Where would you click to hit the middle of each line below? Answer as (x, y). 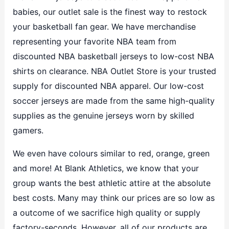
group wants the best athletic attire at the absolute (111, 183)
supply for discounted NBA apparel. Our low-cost (108, 86)
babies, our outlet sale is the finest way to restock (110, 12)
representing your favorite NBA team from (94, 41)
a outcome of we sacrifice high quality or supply (106, 212)
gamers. (28, 130)
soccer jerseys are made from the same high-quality (113, 100)
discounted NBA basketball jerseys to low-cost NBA (113, 56)
